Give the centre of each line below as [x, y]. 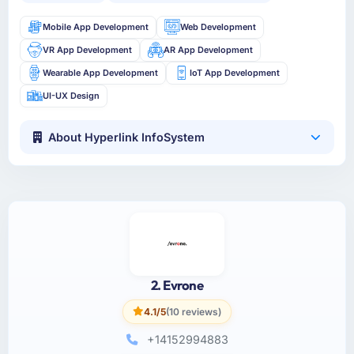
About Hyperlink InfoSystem [127, 137]
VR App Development [88, 49]
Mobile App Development [96, 26]
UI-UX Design [72, 95]
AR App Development [208, 49]
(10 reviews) [194, 311]
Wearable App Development [101, 72]
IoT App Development [234, 72]
